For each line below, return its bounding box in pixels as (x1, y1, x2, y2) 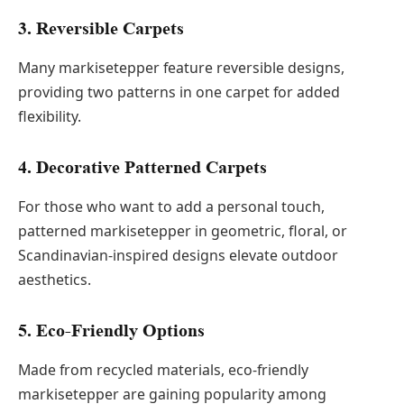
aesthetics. (18, 270, 91, 290)
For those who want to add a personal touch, (18, 197, 325, 217)
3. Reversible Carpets (18, 18, 184, 40)
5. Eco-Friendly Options (18, 320, 205, 342)
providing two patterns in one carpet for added (18, 82, 340, 103)
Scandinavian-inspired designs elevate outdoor (18, 245, 338, 266)
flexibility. (18, 106, 81, 127)
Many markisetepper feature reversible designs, (18, 58, 344, 78)
